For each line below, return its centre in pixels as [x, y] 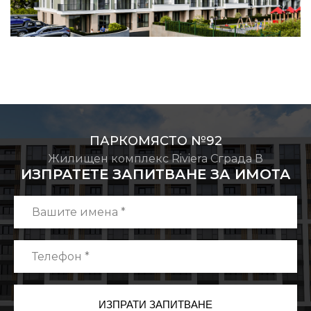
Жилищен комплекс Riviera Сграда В [155, 159]
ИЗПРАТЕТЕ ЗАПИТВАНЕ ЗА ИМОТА [155, 175]
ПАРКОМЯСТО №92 [155, 141]
